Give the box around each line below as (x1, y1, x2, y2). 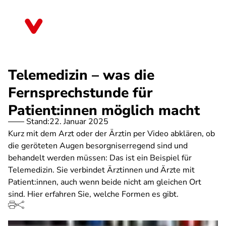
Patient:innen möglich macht (8, 101, 200, 120)
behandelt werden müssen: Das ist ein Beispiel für (8, 152, 192, 163)
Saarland (52, 24, 85, 35)
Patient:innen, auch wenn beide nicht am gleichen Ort (8, 177, 201, 188)
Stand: (26, 116, 49, 127)
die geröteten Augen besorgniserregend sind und (8, 140, 188, 151)
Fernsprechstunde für (8, 83, 153, 102)
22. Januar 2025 (49, 116, 108, 127)
